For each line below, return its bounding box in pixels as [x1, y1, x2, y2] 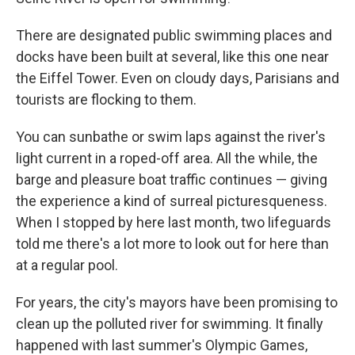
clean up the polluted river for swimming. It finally [16, 315, 323, 332]
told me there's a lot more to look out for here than [16, 235, 329, 252]
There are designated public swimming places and [16, 27, 332, 44]
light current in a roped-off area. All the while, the [16, 150, 318, 166]
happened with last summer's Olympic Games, [16, 337, 307, 353]
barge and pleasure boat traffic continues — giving [16, 171, 327, 188]
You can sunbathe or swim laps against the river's [16, 128, 326, 145]
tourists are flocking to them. [16, 91, 197, 108]
